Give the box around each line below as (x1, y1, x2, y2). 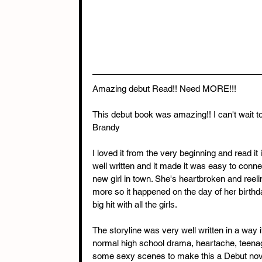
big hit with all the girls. (92, 199, 177, 209)
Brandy (92, 122, 120, 132)
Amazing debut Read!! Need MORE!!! (92, 83, 236, 94)
